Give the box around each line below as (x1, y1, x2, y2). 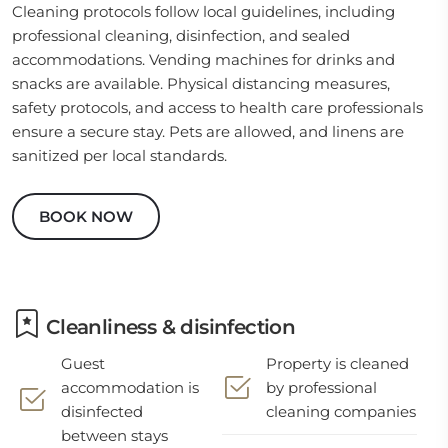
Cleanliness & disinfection (40, 315, 296, 339)
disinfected (61, 402, 143, 421)
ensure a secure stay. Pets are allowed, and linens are (12, 122, 404, 141)
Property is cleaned (266, 354, 410, 373)
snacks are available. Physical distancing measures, (12, 74, 390, 93)
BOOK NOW (39, 207, 133, 226)
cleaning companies (266, 402, 417, 421)
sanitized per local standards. (12, 146, 227, 165)
